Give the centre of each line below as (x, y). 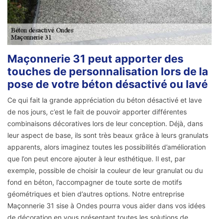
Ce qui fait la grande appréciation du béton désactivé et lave (105, 100)
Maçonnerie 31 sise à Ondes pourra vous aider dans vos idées (106, 206)
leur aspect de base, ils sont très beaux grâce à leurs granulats (108, 135)
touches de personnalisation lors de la (108, 72)
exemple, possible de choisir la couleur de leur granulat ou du (105, 171)
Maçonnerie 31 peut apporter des (95, 59)
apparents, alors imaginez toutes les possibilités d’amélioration (107, 147)
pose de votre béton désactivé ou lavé (108, 84)
